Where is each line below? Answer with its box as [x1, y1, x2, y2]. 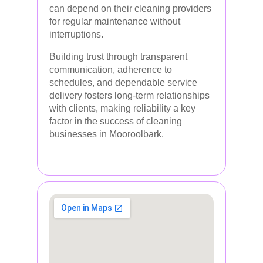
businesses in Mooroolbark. [49, 129, 164, 139]
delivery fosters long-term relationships [49, 90, 210, 100]
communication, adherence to [49, 65, 172, 75]
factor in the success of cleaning [49, 116, 182, 126]
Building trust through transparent [49, 52, 187, 62]
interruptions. [49, 29, 103, 39]
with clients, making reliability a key [49, 103, 195, 113]
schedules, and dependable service [49, 77, 197, 87]
